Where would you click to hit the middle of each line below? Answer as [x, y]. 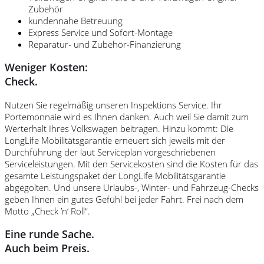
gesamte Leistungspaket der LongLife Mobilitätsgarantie [115, 175]
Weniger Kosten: [46, 67]
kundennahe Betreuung [75, 20]
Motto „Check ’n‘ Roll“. [47, 211]
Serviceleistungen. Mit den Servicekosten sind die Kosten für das [131, 164]
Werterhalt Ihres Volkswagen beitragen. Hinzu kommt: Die [119, 128]
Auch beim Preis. [47, 248]
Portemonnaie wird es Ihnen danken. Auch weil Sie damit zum [127, 116]
